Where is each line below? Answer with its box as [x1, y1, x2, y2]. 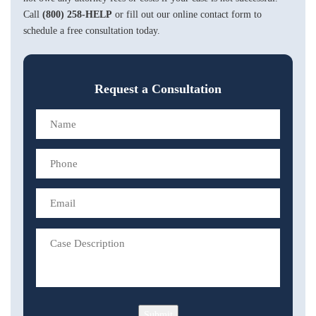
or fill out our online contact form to [112, 8, 262, 20]
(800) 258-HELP [42, 8, 112, 20]
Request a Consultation [95, 82, 221, 97]
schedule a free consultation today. [23, 25, 160, 36]
